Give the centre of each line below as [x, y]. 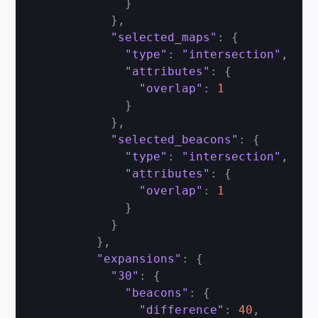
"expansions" [139, 259]
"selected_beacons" [175, 139]
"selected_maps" [164, 37]
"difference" [182, 310]
